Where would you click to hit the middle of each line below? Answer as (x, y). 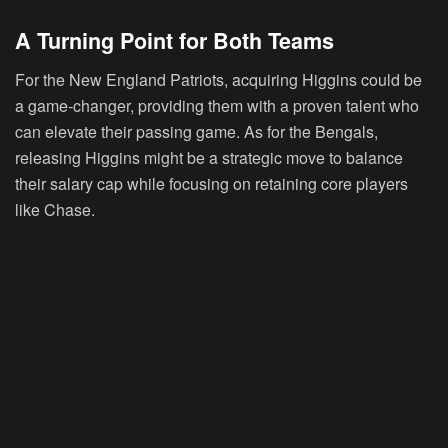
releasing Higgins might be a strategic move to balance (209, 157)
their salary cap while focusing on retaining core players (211, 183)
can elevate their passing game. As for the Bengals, (196, 131)
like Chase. (55, 209)
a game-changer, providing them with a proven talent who (217, 105)
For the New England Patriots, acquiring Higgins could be (218, 79)
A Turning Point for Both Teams (174, 40)
